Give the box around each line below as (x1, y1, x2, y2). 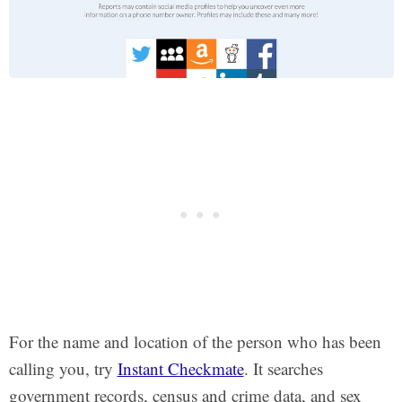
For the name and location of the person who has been (8, 329, 381, 353)
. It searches (243, 356, 323, 380)
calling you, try (8, 356, 118, 380)
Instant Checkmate (117, 356, 244, 380)
